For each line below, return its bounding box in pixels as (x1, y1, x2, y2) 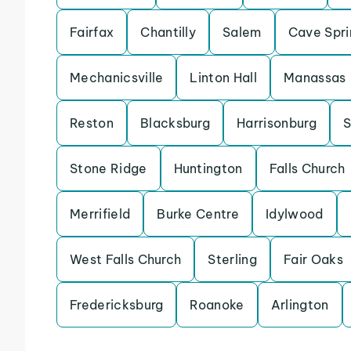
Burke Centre (157, 206, 240, 222)
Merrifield (70, 206, 131, 222)
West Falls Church (70, 251, 182, 267)
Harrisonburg (237, 115, 317, 131)
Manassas (284, 70, 346, 85)
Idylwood (266, 206, 324, 222)
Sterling (208, 251, 258, 267)
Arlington (270, 297, 329, 313)
